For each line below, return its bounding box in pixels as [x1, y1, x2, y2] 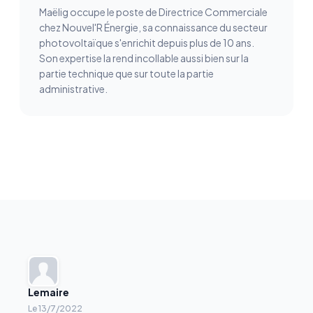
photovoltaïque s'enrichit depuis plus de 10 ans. [39, 36, 254, 49]
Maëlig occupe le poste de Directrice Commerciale [39, 6, 268, 18]
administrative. [39, 82, 108, 95]
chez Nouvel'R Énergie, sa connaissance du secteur [39, 21, 268, 34]
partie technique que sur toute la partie [39, 67, 214, 80]
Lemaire [28, 286, 69, 298]
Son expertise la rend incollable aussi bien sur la [39, 52, 249, 64]
